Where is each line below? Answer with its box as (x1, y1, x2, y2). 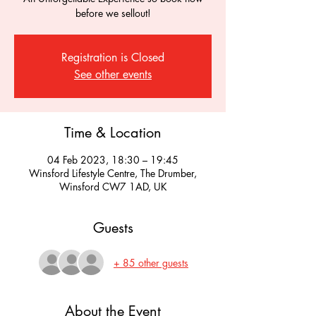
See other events (74, 67, 152, 82)
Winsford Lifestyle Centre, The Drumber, (29, 166, 197, 180)
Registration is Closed (61, 50, 164, 65)
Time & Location (64, 123, 162, 142)
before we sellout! (75, 6, 151, 20)
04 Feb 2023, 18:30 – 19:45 (47, 153, 178, 166)
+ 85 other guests (114, 255, 188, 269)
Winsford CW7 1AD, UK (59, 180, 167, 193)
